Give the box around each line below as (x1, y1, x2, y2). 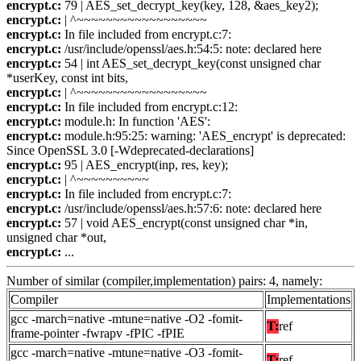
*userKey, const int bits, (6, 71, 128, 85)
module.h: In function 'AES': (61, 114, 210, 129)
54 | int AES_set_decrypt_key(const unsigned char (61, 56, 321, 71)
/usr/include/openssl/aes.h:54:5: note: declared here (61, 42, 322, 56)
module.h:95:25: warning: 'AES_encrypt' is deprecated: (61, 129, 346, 143)
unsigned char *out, (6, 230, 106, 245)
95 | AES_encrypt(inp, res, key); (61, 158, 228, 172)
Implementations (267, 293, 351, 307)
